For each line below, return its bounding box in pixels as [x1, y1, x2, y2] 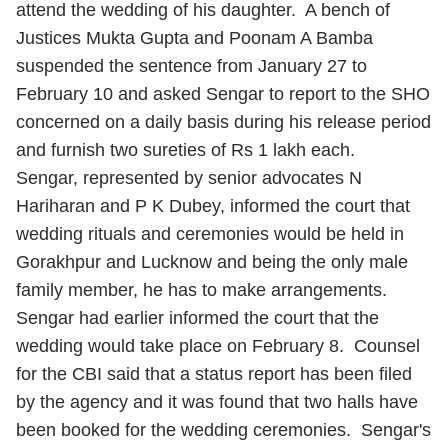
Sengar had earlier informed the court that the [16, 308, 379, 328]
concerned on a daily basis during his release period [16, 112, 431, 132]
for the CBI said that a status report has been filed [16, 364, 412, 384]
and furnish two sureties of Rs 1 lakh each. [16, 140, 355, 160]
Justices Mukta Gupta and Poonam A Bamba [16, 28, 373, 48]
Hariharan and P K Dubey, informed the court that [16, 196, 410, 216]
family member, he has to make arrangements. [16, 280, 392, 300]
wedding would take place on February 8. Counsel [16, 336, 420, 356]
